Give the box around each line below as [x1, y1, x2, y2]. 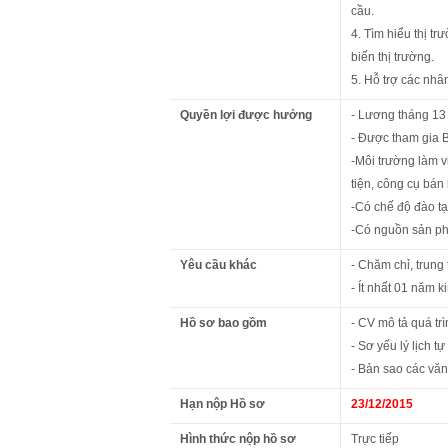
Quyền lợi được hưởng [180, 107, 312, 122]
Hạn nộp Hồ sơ [180, 396, 265, 411]
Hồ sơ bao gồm [180, 315, 267, 330]
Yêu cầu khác [180, 257, 257, 272]
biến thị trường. [351, 49, 434, 64]
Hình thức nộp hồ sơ [180, 431, 296, 446]
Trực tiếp [351, 431, 399, 446]
